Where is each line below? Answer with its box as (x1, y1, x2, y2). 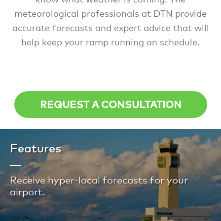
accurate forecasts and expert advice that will (12, 22, 209, 33)
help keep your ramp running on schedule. (21, 36, 200, 47)
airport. (10, 185, 45, 198)
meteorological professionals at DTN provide (14, 7, 207, 19)
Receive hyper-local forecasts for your (10, 174, 188, 186)
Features (10, 140, 61, 155)
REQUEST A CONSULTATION (39, 98, 182, 111)
